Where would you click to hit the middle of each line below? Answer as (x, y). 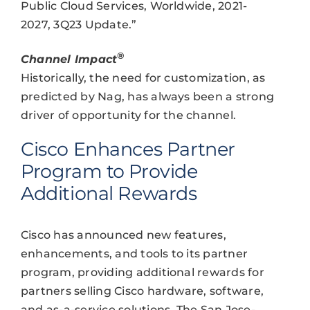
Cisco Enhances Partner (128, 149)
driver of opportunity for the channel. (128, 116)
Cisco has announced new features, (123, 235)
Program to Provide (109, 172)
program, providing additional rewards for (142, 273)
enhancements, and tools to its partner (134, 254)
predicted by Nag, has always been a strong (147, 97)
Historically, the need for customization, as (143, 78)
